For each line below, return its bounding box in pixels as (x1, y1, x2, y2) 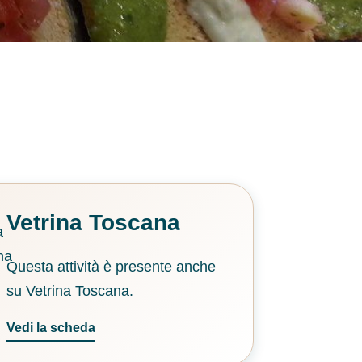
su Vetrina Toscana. (6, 283, 133, 300)
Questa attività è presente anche (6, 259, 216, 276)
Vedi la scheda (6, 321, 95, 335)
